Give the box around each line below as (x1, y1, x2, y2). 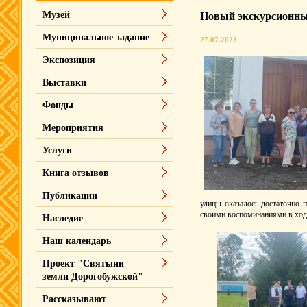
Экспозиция (42, 55, 95, 65)
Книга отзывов (42, 168, 109, 178)
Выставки (42, 77, 86, 88)
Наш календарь (42, 236, 111, 246)
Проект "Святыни (42, 258, 124, 269)
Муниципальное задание (42, 32, 149, 42)
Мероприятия (42, 123, 103, 133)
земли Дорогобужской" (42, 271, 143, 282)
